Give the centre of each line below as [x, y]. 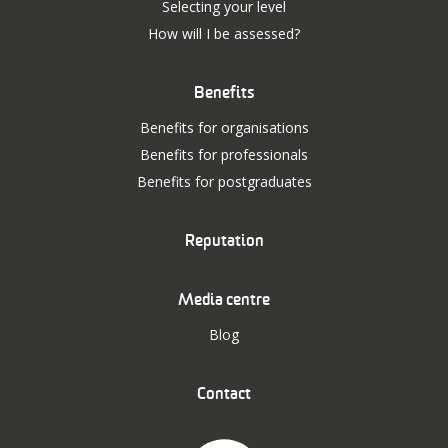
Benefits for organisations [224, 127]
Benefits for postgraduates [224, 181]
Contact [224, 393]
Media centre [224, 299]
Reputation [224, 240]
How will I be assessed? [224, 33]
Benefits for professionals [224, 154]
